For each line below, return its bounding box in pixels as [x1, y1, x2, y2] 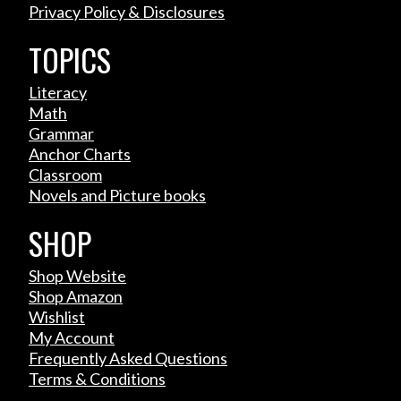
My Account [29, 328, 115, 348]
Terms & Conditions [29, 369, 166, 389]
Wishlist [29, 307, 85, 328]
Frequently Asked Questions [29, 348, 227, 369]
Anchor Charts [29, 144, 131, 165]
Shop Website [29, 266, 126, 286]
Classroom [29, 165, 102, 185]
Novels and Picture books [29, 185, 206, 206]
